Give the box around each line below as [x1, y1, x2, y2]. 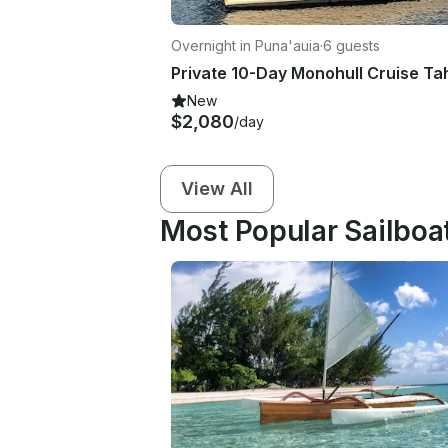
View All [181, 177, 253, 199]
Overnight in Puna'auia [171, 36, 320, 54]
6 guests [323, 36, 380, 54]
